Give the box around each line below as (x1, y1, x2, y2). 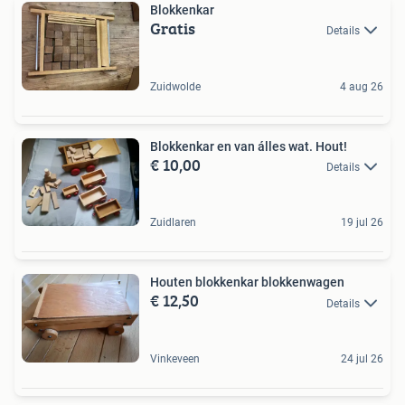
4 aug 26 (340, 80, 383, 93)
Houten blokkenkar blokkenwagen (150, 275, 344, 290)
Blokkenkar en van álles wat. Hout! (150, 138, 347, 154)
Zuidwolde (150, 80, 201, 93)
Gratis (150, 16, 195, 41)
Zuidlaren (150, 216, 196, 230)
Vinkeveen (150, 353, 200, 366)
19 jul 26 (341, 216, 383, 230)
